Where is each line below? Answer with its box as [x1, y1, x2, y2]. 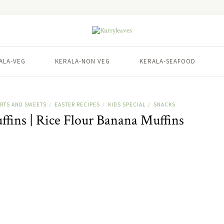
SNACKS [153, 101, 175, 108]
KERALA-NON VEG [55, 57, 110, 65]
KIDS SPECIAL [107, 101, 145, 108]
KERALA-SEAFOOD [139, 57, 195, 65]
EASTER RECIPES [54, 101, 100, 108]
